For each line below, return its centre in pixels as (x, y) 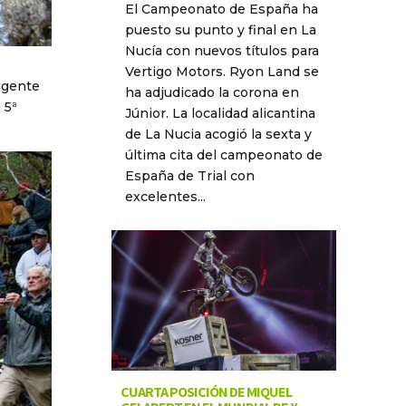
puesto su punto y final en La (220, 30)
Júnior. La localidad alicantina (220, 113)
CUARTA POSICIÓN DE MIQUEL (206, 392)
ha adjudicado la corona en (212, 92)
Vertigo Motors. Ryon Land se (222, 72)
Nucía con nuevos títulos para (222, 51)
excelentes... (165, 197)
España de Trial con (189, 176)
